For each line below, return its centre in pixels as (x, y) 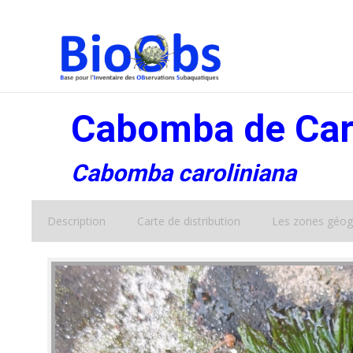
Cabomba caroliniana (184, 173)
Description (76, 221)
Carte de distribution (189, 221)
